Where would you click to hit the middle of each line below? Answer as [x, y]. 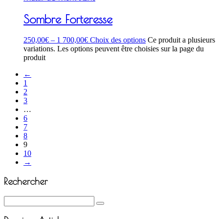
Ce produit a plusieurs [181, 40]
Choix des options [118, 40]
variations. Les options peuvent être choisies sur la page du [114, 49]
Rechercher [26, 181]
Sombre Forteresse [68, 19]
